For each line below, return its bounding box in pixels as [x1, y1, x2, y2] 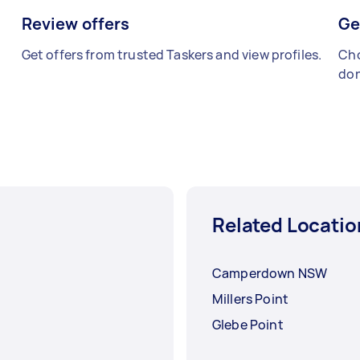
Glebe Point [212, 316, 284, 334]
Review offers [21, 13, 130, 35]
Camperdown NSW [212, 264, 328, 283]
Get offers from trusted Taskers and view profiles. [21, 46, 322, 64]
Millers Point [212, 290, 288, 309]
